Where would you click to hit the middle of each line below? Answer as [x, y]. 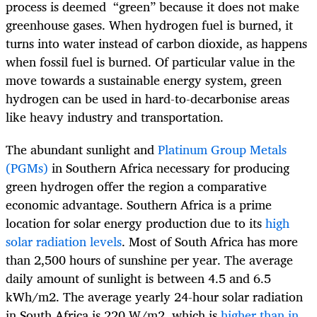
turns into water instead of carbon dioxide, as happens [156, 43]
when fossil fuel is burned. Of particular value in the [150, 61]
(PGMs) [27, 167]
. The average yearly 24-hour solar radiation [179, 296]
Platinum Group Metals [222, 149]
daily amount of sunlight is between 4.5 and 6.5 [138, 278]
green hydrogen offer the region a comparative [136, 186]
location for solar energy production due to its [134, 223]
